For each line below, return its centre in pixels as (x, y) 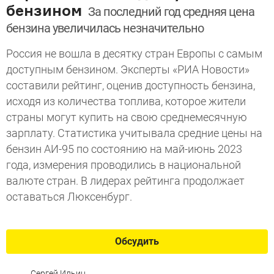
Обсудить (137, 241)
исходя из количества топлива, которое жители (126, 101)
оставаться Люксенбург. (69, 197)
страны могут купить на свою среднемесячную (127, 117)
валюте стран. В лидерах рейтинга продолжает (125, 181)
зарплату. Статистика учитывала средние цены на (134, 133)
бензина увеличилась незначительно (105, 28)
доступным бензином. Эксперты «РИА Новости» (128, 69)
